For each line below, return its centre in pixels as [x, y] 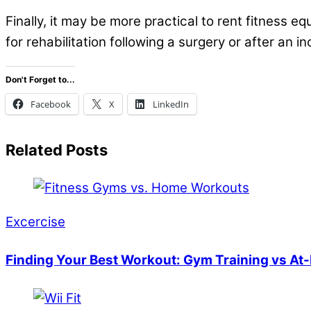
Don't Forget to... [40, 79]
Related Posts [57, 150]
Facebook [51, 104]
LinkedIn [171, 104]
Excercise [35, 221]
